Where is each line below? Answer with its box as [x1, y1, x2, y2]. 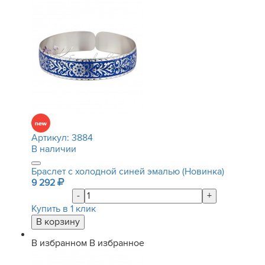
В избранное [89, 237, 144, 249]
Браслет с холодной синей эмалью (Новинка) [31, 166, 224, 177]
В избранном [31, 237, 87, 249]
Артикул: [31, 132, 72, 144]
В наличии [31, 143, 76, 155]
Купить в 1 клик [31, 203, 96, 215]
